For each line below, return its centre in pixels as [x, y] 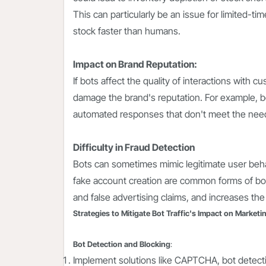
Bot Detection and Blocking [122, 244]
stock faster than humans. [127, 31]
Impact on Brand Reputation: [136, 64]
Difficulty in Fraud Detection [135, 148]
